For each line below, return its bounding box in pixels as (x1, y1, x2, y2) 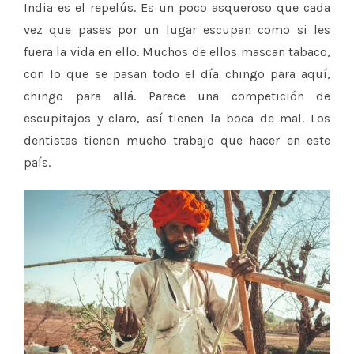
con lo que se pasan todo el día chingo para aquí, (24, 66, 330, 82)
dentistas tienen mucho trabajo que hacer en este (24, 133, 330, 149)
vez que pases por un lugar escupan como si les (24, 22, 330, 38)
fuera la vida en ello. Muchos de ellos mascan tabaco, (24, 44, 330, 60)
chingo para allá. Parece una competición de (24, 88, 330, 104)
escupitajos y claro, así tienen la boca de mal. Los (24, 111, 330, 126)
